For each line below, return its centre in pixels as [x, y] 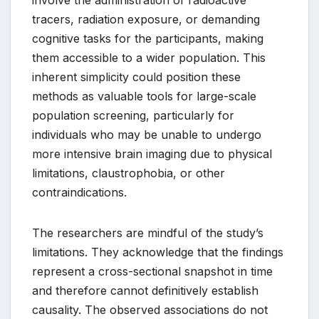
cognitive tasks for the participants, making [148, 39]
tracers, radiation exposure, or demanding [146, 20]
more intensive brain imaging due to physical [152, 154]
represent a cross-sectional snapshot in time [152, 272]
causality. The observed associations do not [150, 310]
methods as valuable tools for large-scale [144, 96]
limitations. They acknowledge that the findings [158, 252]
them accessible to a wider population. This [149, 58]
